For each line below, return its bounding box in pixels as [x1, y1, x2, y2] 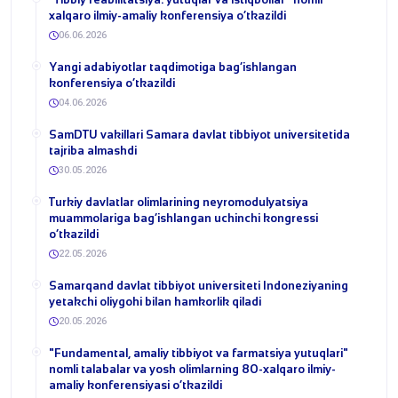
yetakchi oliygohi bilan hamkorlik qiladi [49, 294, 261, 308]
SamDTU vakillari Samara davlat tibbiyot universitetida [49, 127, 350, 141]
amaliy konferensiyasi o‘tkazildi [49, 378, 222, 392]
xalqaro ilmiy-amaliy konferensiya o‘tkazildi [49, 8, 286, 22]
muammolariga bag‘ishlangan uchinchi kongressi [49, 211, 318, 225]
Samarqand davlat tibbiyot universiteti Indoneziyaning [49, 278, 348, 292]
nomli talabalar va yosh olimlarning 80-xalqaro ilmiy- [49, 362, 336, 376]
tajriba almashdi [49, 143, 137, 157]
